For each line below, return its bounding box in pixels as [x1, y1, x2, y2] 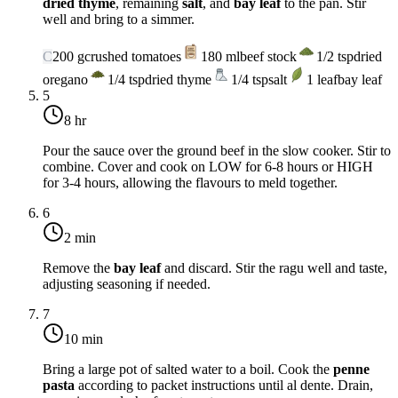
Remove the [43, 259, 114, 275]
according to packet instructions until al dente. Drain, [75, 377, 373, 393]
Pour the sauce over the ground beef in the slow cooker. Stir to [43, 142, 391, 158]
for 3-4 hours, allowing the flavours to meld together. [43, 174, 338, 190]
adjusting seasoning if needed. [43, 275, 211, 291]
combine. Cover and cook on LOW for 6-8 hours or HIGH [43, 158, 373, 174]
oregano [43, 71, 88, 87]
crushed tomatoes [84, 48, 181, 64]
